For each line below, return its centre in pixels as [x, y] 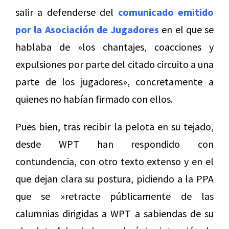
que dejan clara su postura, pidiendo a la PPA [114, 179]
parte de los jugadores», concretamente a [114, 82]
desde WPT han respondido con [114, 144]
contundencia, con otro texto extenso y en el [114, 162]
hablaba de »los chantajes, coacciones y [114, 47]
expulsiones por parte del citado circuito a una [114, 64]
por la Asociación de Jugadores [87, 30]
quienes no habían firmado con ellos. [94, 99]
